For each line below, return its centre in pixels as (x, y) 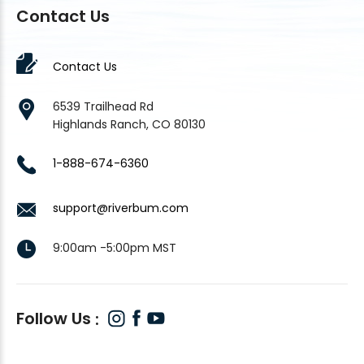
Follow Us (56, 318)
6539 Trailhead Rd (103, 106)
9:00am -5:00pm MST (115, 247)
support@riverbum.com (121, 208)
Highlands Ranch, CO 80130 (129, 124)
